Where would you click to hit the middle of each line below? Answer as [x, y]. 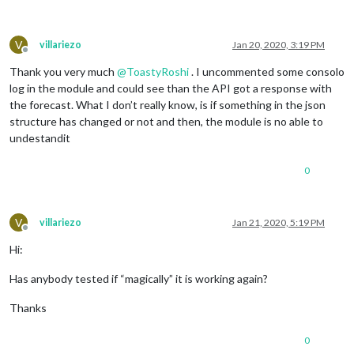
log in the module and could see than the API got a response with [171, 88]
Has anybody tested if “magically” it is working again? [139, 278]
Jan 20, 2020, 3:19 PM [279, 44]
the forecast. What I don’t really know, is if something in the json [168, 104]
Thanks [28, 307]
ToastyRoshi [158, 71]
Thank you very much [63, 71]
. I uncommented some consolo [267, 71]
